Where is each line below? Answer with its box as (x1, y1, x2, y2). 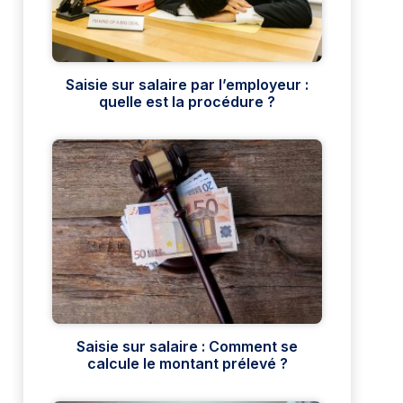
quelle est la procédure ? (99, 93, 275, 112)
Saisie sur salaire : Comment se (76, 337, 298, 356)
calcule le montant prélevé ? (86, 354, 288, 373)
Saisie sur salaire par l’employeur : (66, 76, 309, 94)
